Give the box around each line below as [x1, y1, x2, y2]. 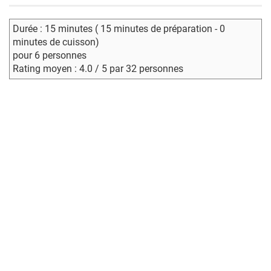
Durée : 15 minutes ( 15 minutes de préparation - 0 [13, 23, 225, 34]
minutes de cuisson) [13, 36, 99, 48]
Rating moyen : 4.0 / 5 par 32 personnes [13, 63, 183, 74]
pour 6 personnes [13, 50, 87, 61]
